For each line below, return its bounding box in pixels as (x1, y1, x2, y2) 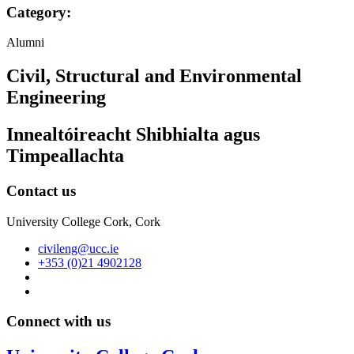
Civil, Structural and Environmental (6, 66, 302, 87)
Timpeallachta (6, 145, 124, 167)
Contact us (6, 183, 76, 200)
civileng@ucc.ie (38, 241, 119, 255)
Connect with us (6, 313, 111, 330)
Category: (6, 3, 71, 21)
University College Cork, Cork (6, 214, 160, 228)
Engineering (6, 87, 106, 108)
